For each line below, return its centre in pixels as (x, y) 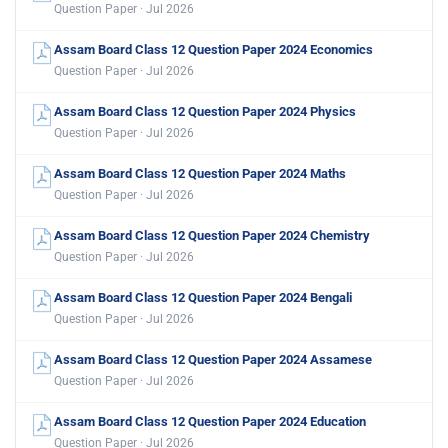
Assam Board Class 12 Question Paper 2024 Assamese (213, 360)
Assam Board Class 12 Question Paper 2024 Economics (213, 50)
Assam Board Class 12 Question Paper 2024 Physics (205, 112)
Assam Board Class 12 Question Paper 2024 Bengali (203, 298)
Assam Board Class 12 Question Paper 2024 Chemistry (212, 236)
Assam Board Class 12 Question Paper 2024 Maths (200, 174)
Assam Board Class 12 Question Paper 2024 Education (210, 422)
